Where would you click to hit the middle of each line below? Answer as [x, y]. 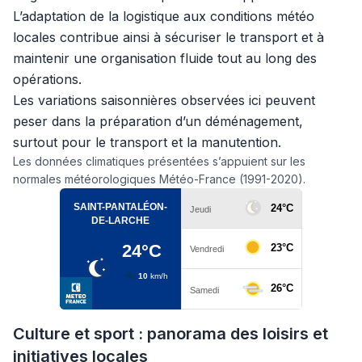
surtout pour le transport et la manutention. [147, 142]
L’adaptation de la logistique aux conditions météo [164, 16]
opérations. [47, 79]
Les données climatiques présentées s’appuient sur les [159, 161]
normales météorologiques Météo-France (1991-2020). [159, 179]
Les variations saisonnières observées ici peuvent [164, 100]
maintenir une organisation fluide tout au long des [165, 58]
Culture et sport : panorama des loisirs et [170, 334]
